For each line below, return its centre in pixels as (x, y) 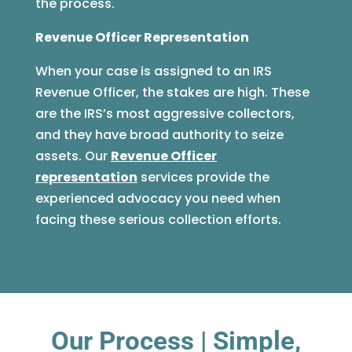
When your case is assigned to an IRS (153, 71)
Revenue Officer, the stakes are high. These (172, 93)
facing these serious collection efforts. (158, 220)
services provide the (203, 178)
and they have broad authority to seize (159, 135)
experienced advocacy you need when (158, 199)
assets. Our (73, 156)
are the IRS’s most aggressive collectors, (165, 114)
